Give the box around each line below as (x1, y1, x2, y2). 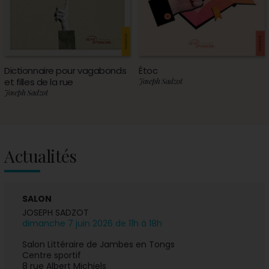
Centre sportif (22, 249, 82, 262)
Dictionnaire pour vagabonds (4, 64, 127, 77)
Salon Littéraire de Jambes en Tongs (22, 238, 175, 251)
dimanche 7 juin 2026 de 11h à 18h (22, 217, 163, 230)
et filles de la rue (4, 76, 73, 89)
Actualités (4, 145, 77, 168)
